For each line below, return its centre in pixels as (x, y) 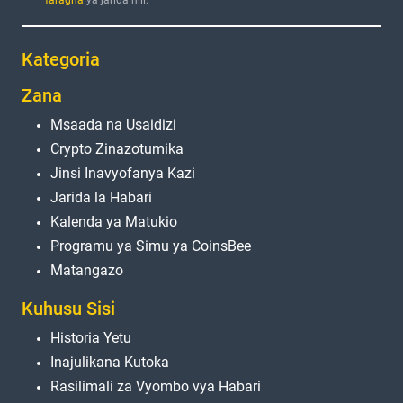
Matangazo (87, 271)
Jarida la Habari (101, 198)
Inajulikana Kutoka (110, 363)
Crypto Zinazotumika (117, 149)
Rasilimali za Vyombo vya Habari (156, 387)
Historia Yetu (91, 338)
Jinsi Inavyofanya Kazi (123, 174)
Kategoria (61, 60)
